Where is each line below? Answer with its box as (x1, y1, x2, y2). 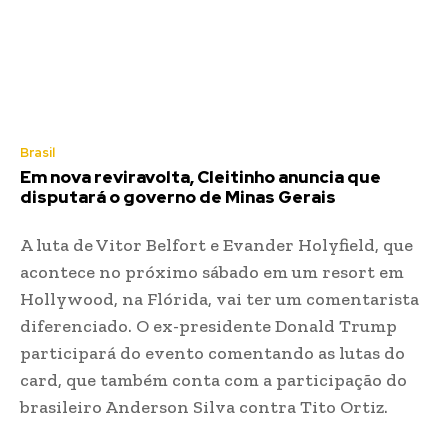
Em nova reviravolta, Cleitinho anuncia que (20, 165, 381, 188)
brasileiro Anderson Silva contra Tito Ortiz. (20, 395, 388, 418)
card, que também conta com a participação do (20, 368, 407, 391)
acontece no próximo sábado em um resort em (20, 260, 404, 283)
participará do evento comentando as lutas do (20, 341, 405, 364)
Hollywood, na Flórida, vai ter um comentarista (20, 287, 419, 310)
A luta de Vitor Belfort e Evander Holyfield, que (20, 233, 413, 256)
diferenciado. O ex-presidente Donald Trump (20, 314, 397, 337)
